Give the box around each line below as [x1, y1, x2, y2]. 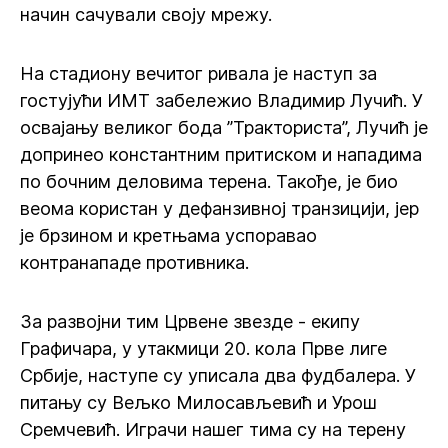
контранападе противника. [20, 252, 249, 273]
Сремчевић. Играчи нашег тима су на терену [20, 419, 406, 440]
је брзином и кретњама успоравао [20, 225, 317, 246]
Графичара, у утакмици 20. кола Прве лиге [20, 338, 387, 359]
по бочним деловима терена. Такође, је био [20, 171, 398, 192]
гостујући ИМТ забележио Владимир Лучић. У [20, 90, 423, 111]
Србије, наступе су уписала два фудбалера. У [20, 365, 416, 386]
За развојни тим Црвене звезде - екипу [20, 311, 360, 332]
